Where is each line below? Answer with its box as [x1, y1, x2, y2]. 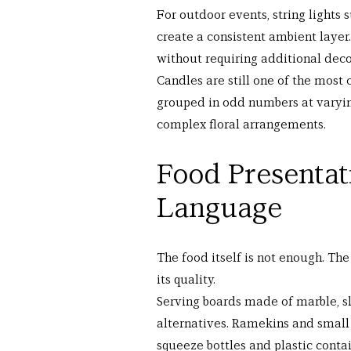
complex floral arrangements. [157, 118, 326, 131]
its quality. [157, 273, 215, 286]
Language [157, 194, 282, 223]
